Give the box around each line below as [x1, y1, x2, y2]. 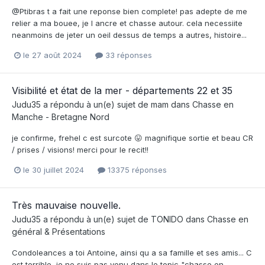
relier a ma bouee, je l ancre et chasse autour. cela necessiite [12, 18, 243, 28]
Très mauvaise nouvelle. [12, 199, 121, 212]
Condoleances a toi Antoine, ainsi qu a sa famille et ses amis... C [12, 248, 252, 258]
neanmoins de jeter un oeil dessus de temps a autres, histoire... [12, 30, 247, 40]
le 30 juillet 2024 [23, 165, 84, 175]
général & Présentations [12, 227, 105, 237]
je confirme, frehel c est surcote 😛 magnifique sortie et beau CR [12, 133, 253, 143]
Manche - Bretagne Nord [12, 112, 109, 122]
